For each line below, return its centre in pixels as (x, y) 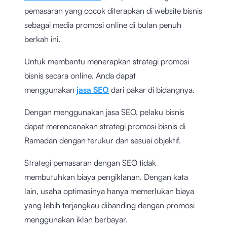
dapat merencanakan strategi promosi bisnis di (105, 126)
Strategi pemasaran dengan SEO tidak (90, 162)
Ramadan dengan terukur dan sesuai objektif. (103, 140)
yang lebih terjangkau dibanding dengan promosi (109, 205)
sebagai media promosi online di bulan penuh (103, 25)
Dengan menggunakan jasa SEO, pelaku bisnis (104, 112)
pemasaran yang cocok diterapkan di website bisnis (113, 10)
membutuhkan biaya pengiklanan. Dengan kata (106, 177)
